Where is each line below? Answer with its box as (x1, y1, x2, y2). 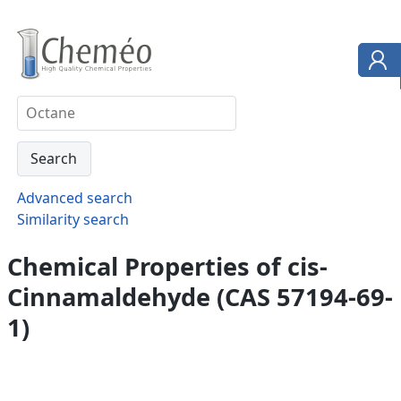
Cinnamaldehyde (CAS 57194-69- (7, 279, 393, 313)
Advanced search (16, 187, 132, 208)
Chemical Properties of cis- (7, 249, 328, 283)
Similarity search (16, 209, 129, 229)
